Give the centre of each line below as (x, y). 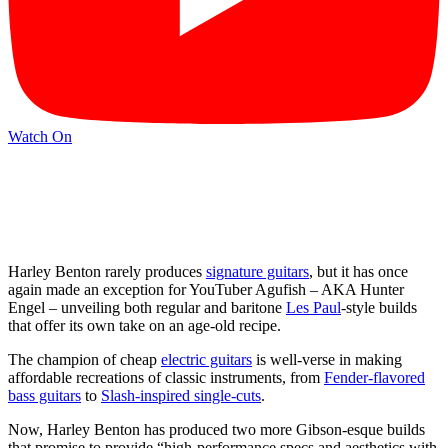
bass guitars (44, 395)
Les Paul (313, 307)
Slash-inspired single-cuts (181, 395)
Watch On (40, 137)
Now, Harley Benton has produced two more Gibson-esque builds (216, 429)
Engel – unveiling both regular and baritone (147, 307)
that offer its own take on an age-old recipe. (144, 325)
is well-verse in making (327, 359)
